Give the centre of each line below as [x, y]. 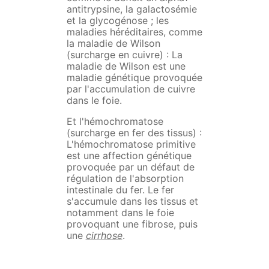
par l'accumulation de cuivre [131, 89]
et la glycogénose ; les [117, 21]
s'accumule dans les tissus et [132, 201]
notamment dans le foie [120, 213]
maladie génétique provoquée [134, 78]
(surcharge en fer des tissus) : [134, 133]
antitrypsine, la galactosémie [131, 9]
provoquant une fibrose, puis [132, 224]
